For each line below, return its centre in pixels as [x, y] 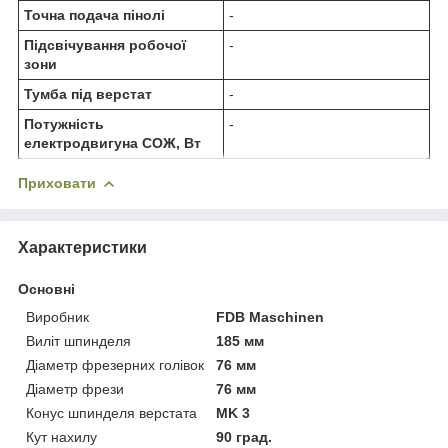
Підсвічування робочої [105, 45]
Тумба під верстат [88, 94]
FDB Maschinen [270, 317]
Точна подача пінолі [94, 15]
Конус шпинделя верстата [111, 413]
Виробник [57, 317]
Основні [46, 289]
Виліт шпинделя [78, 341]
